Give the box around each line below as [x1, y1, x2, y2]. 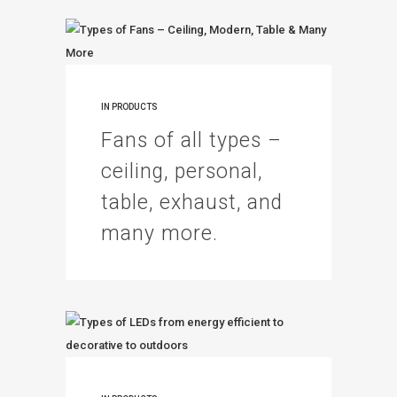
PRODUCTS [112, 102, 158, 112]
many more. [101, 222, 218, 245]
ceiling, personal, [101, 160, 262, 183]
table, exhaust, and [101, 191, 283, 214]
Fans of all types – [101, 128, 282, 152]
